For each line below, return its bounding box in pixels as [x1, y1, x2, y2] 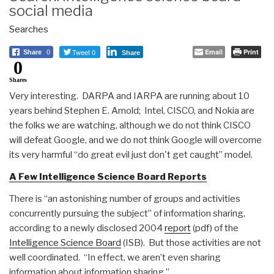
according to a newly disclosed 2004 [9, 222, 165, 234]
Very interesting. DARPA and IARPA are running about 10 [9, 90, 250, 102]
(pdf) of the [191, 222, 239, 234]
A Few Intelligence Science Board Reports [9, 171, 207, 182]
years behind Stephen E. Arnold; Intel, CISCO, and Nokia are [9, 105, 254, 116]
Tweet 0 [72, 46, 95, 57]
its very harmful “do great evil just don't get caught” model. [9, 149, 253, 160]
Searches [9, 23, 48, 35]
